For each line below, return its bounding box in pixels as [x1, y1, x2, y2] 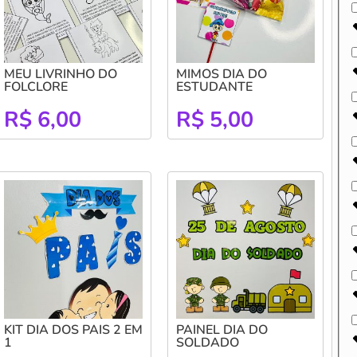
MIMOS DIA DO [175, 65, 267, 83]
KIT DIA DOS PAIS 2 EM [3, 320, 143, 339]
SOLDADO [175, 333, 239, 351]
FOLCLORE [3, 77, 68, 96]
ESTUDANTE [175, 77, 253, 96]
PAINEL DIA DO [175, 320, 268, 339]
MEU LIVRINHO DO [3, 65, 117, 83]
